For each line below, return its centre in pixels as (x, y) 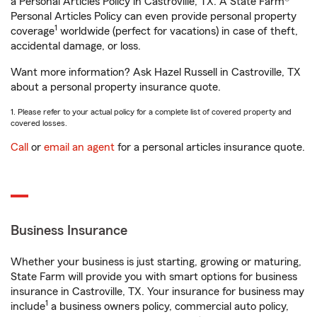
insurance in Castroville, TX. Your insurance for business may (157, 292)
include (28, 306)
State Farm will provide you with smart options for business (154, 277)
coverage (33, 31)
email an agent (79, 147)
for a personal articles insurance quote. (210, 147)
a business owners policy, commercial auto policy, (168, 306)
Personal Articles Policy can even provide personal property (154, 16)
